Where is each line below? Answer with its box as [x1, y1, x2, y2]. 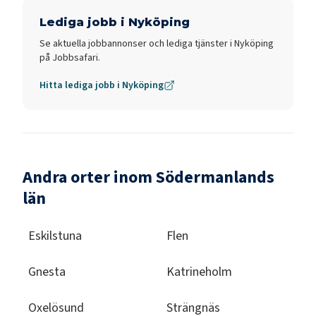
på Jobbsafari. [39, 50, 100, 65]
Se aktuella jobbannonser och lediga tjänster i [39, 36, 234, 51]
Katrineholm [166, 262, 232, 281]
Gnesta [28, 262, 66, 281]
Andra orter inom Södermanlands [23, 164, 274, 190]
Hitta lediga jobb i [39, 78, 122, 92]
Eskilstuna [28, 226, 82, 245]
